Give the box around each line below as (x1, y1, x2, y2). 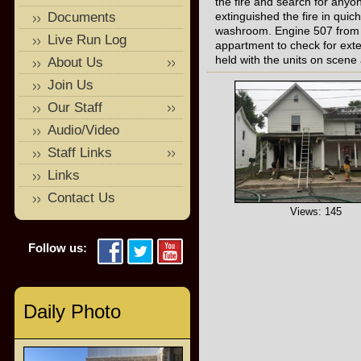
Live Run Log (48, 32, 127, 48)
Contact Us (48, 190, 115, 205)
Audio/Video (48, 122, 119, 138)
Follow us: (28, 241, 87, 255)
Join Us (48, 77, 93, 93)
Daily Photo (23, 301, 121, 322)
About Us (48, 55, 103, 70)
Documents (48, 10, 116, 25)
